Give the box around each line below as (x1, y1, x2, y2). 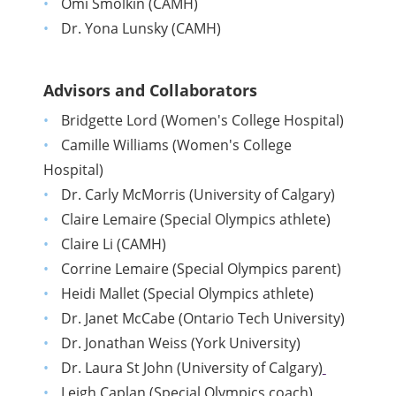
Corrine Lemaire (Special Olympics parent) (60, 259, 341, 279)
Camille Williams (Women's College (60, 135, 292, 156)
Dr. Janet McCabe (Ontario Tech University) (60, 308, 345, 329)
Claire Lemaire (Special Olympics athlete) (60, 209, 331, 230)
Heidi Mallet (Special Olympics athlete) (60, 284, 314, 304)
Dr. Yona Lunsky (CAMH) (60, 19, 221, 39)
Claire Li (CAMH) (60, 234, 166, 255)
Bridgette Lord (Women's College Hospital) (60, 110, 344, 131)
